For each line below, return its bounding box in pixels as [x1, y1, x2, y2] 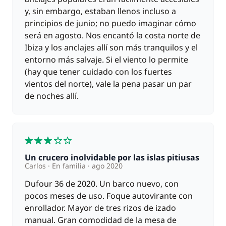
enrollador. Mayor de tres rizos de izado [25, 202, 176, 213]
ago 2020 [90, 161, 123, 171]
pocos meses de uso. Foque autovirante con [25, 190, 193, 201]
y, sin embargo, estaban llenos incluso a [25, 6, 176, 17]
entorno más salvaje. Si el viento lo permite [25, 54, 188, 65]
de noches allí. [25, 90, 79, 101]
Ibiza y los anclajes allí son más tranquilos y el [25, 42, 198, 53]
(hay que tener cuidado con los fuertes [25, 66, 172, 77]
